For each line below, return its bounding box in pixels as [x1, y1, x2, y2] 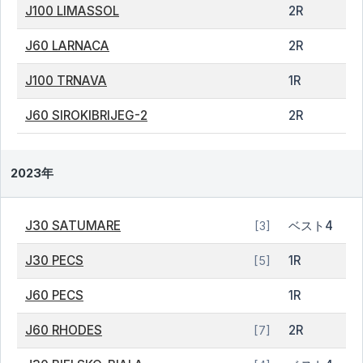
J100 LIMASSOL [25, 3, 119, 19]
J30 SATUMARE [25, 218, 121, 233]
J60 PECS [25, 288, 83, 303]
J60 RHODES [25, 322, 102, 338]
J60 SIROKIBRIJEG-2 [25, 108, 147, 123]
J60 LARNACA [25, 38, 109, 53]
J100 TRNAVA [25, 73, 107, 88]
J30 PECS [25, 253, 83, 268]
